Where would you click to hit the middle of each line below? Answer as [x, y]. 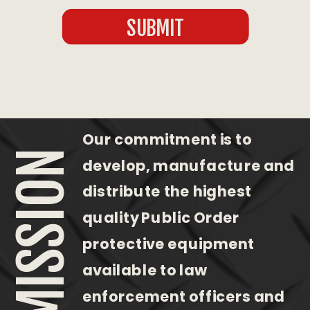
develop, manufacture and [189, 165]
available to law [145, 270]
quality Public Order [161, 217]
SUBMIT [155, 28]
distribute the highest [167, 191]
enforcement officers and [184, 296]
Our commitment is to [167, 139]
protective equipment [169, 244]
